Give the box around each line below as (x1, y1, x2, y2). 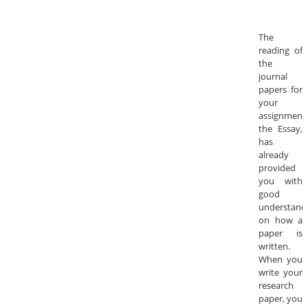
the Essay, (258, 122, 302, 135)
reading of (258, 44, 302, 57)
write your (258, 266, 302, 279)
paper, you (258, 292, 302, 305)
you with (258, 175, 302, 188)
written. (258, 240, 290, 253)
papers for (258, 83, 302, 96)
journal (258, 70, 287, 83)
